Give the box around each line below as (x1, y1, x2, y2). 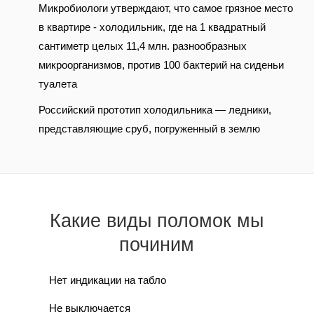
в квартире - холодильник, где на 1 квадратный (38, 21, 266, 33)
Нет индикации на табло (49, 274, 166, 286)
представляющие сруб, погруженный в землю (38, 123, 260, 135)
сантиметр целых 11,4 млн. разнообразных (38, 40, 247, 52)
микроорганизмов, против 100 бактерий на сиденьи (38, 59, 284, 71)
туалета (38, 78, 77, 90)
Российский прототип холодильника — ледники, (38, 104, 271, 116)
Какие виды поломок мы (50, 210, 264, 231)
